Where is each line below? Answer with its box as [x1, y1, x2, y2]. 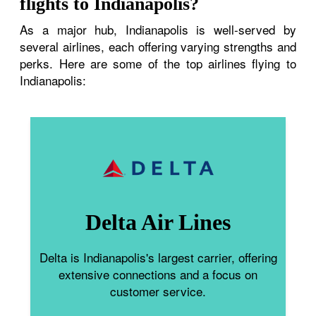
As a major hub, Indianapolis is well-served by [20, 20, 296, 38]
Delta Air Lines [85, 209, 231, 235]
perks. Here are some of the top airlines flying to [20, 54, 296, 72]
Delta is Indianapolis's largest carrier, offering [39, 248, 277, 266]
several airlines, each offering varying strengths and [20, 37, 296, 55]
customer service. [110, 281, 206, 300]
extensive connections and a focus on [59, 265, 257, 283]
